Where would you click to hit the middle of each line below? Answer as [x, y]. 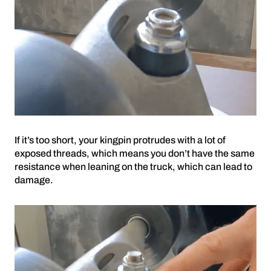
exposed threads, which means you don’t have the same [135, 153]
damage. [34, 180]
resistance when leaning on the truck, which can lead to [133, 166]
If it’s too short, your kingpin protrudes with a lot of [120, 140]
